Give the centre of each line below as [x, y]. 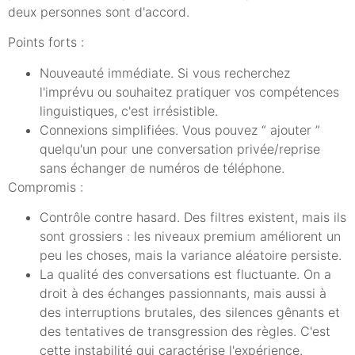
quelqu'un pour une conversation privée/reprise [180, 149]
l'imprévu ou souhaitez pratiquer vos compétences [189, 92]
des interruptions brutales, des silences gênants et [190, 313]
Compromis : [46, 187]
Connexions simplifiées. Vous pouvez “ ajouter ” [180, 130]
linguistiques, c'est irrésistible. [129, 111]
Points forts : [46, 42]
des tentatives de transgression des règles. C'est [185, 332]
